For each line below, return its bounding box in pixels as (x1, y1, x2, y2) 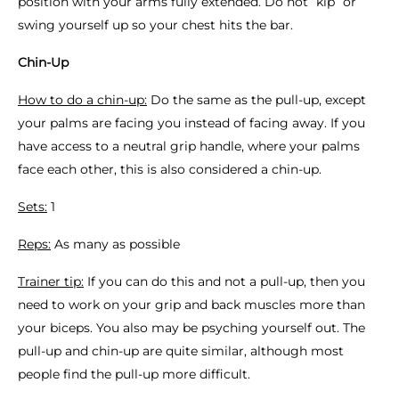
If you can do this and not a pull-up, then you (84, 273, 365, 289)
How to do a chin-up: (18, 92, 147, 108)
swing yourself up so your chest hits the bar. (18, 17, 293, 33)
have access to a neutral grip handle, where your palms (18, 138, 360, 154)
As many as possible (51, 236, 180, 252)
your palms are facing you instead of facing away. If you (18, 115, 365, 131)
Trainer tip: (18, 273, 84, 289)
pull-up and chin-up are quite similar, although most (18, 343, 344, 359)
